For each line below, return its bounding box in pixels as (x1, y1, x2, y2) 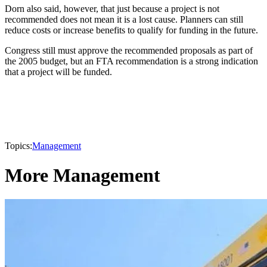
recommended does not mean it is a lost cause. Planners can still (5, 14, 243, 25)
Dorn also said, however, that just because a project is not (5, 4, 219, 14)
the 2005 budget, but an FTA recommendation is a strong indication (5, 56, 258, 67)
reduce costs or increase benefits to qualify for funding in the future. (5, 25, 258, 36)
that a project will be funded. (5, 67, 112, 77)
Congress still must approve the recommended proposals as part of (5, 45, 253, 56)
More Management (5, 164, 160, 186)
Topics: (5, 141, 32, 151)
